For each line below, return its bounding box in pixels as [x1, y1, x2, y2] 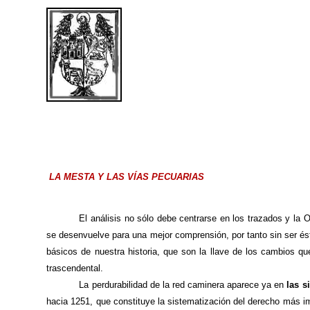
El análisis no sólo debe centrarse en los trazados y [79, 213, 294, 224]
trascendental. [46, 263, 104, 274]
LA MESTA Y [49, 172, 104, 183]
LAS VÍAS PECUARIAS [104, 172, 205, 183]
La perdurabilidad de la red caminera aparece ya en [79, 280, 287, 291]
